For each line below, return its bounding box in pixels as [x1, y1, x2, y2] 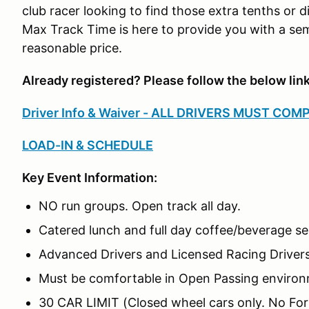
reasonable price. [22, 41, 122, 55]
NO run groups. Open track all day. [39, 199, 241, 213]
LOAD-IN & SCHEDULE [22, 138, 153, 152]
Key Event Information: [22, 170, 157, 185]
